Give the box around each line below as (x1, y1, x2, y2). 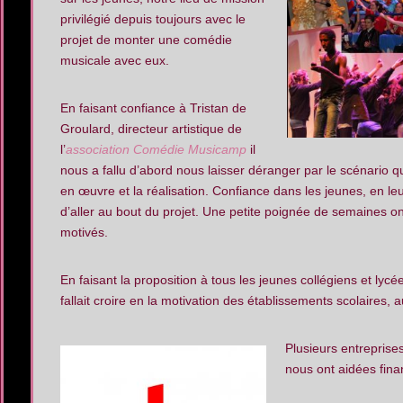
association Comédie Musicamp (66, 142, 246, 157)
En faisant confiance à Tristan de (60, 101, 246, 115)
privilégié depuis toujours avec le (60, 12, 246, 26)
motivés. (60, 225, 108, 239)
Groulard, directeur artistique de (60, 121, 242, 136)
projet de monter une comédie (60, 32, 232, 47)
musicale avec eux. (60, 53, 169, 67)
